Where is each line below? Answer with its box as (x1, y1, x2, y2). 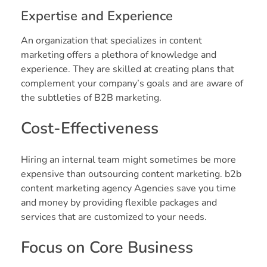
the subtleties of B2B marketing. (21, 91, 162, 104)
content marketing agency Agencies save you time (21, 181, 236, 195)
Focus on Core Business (21, 236, 193, 259)
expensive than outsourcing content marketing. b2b (21, 167, 241, 181)
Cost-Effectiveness (21, 117, 159, 139)
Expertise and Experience (21, 7, 173, 25)
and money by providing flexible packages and (21, 195, 217, 209)
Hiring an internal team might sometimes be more (21, 153, 236, 166)
